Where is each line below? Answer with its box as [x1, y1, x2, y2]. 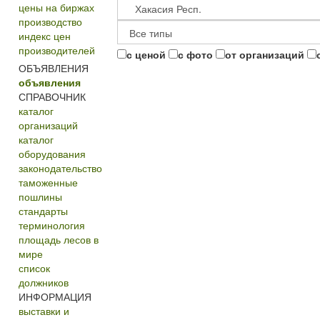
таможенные [18, 175, 78, 189]
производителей [18, 43, 95, 57]
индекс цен [18, 29, 71, 43]
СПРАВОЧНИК [18, 89, 86, 104]
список [18, 261, 50, 275]
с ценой [126, 47, 166, 61]
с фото [177, 47, 213, 61]
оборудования [18, 146, 86, 161]
